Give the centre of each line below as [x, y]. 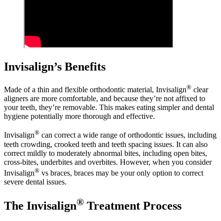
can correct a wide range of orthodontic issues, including [128, 135]
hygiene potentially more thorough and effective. [79, 116]
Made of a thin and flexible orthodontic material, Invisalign [95, 90]
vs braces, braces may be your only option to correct [121, 173]
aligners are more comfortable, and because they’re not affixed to [105, 99]
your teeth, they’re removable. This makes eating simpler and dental [109, 108]
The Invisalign [40, 205]
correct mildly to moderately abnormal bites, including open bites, [106, 153]
